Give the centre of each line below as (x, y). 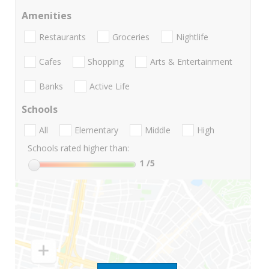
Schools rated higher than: (78, 148)
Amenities (47, 16)
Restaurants (62, 37)
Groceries (131, 37)
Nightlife (192, 37)
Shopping (106, 61)
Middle (158, 130)
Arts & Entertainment (191, 61)
